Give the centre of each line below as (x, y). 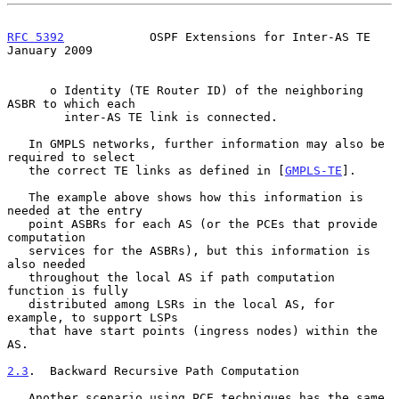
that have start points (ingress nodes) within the (18, 330)
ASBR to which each (71, 103)
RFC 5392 (36, 37)
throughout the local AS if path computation (18, 277)
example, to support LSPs (93, 317)
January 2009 (50, 50)
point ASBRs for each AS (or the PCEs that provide (18, 224)
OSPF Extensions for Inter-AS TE (217, 37)
